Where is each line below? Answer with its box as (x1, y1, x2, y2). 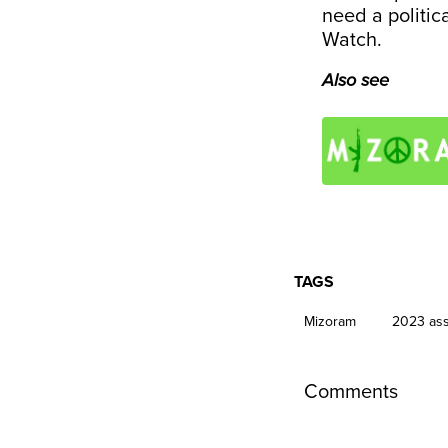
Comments (304, 380, 398, 405)
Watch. (322, 28, 387, 52)
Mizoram (304, 313, 356, 331)
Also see (322, 69, 389, 91)
